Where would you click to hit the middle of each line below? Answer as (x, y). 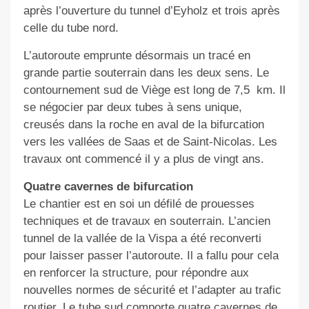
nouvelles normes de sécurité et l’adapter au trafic (152, 290)
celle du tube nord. (71, 28)
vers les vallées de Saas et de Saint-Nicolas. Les (150, 141)
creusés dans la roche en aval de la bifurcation (143, 124)
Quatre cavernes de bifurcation (108, 186)
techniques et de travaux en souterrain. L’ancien (147, 221)
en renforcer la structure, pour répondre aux (136, 272)
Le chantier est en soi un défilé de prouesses (139, 203)
